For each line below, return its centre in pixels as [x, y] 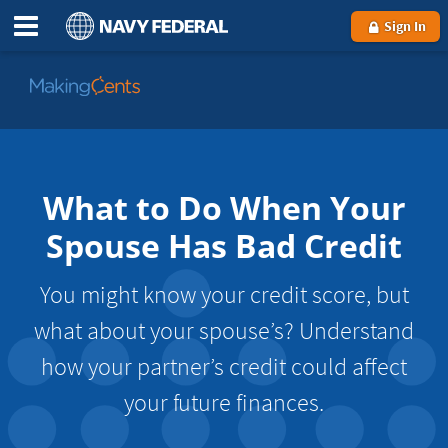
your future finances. [224, 402]
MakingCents [73, 135]
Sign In [403, 26]
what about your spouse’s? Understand [224, 330]
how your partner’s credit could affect [224, 366]
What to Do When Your [224, 207]
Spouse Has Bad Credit [224, 245]
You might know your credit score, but [224, 294]
